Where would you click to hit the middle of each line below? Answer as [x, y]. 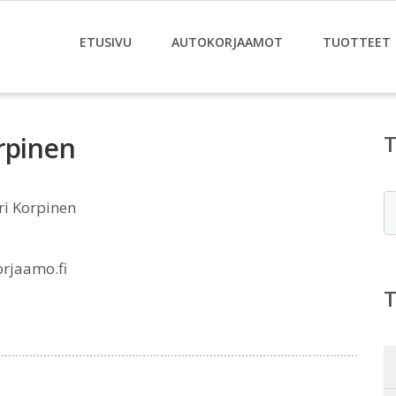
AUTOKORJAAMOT [227, 42]
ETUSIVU [106, 42]
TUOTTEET [357, 42]
